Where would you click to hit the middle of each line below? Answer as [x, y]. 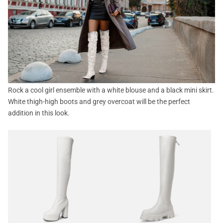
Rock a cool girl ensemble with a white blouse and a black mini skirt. [111, 90]
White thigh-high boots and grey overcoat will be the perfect [99, 101]
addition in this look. [39, 113]
